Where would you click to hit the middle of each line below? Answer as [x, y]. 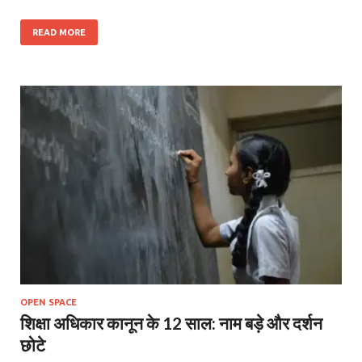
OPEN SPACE [48, 302]
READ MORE [59, 32]
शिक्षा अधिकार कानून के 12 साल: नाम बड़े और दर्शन [171, 322]
